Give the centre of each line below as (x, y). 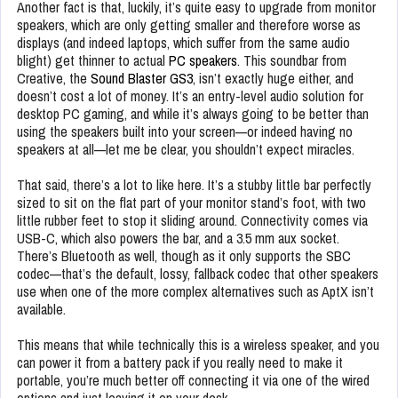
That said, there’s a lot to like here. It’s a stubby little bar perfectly (194, 184)
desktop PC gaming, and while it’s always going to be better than (193, 113)
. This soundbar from (292, 60)
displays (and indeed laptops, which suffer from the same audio (183, 42)
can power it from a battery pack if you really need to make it (180, 362)
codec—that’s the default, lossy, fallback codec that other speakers (198, 273)
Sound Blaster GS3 (142, 78)
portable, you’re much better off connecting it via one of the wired (193, 380)
